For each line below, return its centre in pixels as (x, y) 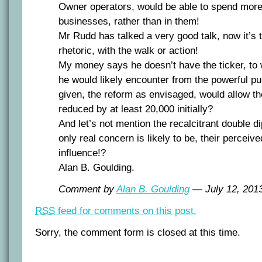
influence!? (82, 153)
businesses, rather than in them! (129, 21)
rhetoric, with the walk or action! (128, 50)
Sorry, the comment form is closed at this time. (138, 232)
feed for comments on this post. (126, 211)
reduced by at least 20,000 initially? (136, 109)
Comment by (87, 189)
